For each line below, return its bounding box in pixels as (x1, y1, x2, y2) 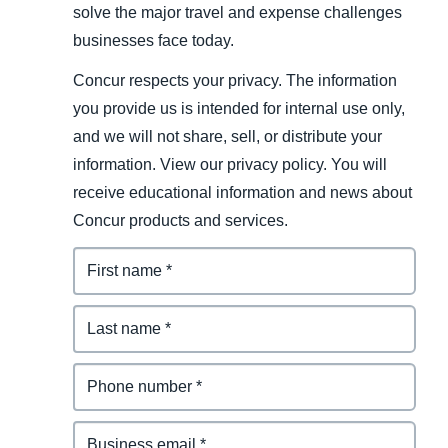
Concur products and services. (72, 212, 288, 230)
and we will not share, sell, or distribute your (72, 128, 382, 146)
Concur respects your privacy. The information (72, 72, 397, 90)
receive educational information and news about (72, 184, 412, 202)
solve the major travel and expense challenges (72, 4, 402, 22)
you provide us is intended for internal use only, (72, 100, 405, 118)
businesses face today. (72, 32, 234, 50)
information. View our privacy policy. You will (72, 156, 387, 174)
